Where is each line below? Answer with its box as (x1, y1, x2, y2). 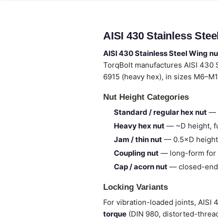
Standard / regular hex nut (114, 108, 207, 117)
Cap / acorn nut (114, 162, 167, 171)
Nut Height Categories (103, 92, 189, 102)
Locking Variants (103, 182, 168, 192)
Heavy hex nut (114, 121, 164, 130)
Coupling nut (114, 148, 159, 158)
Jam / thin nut (114, 135, 162, 144)
